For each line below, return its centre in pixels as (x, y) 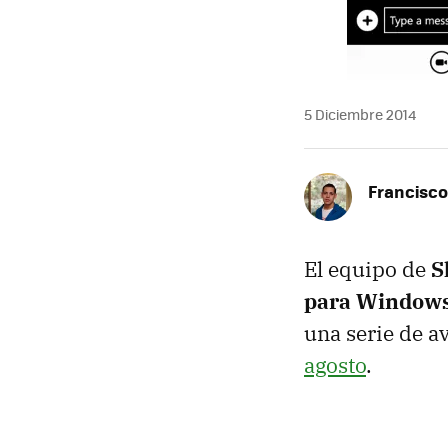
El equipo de (367, 269)
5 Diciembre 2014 (360, 114)
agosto (335, 365)
